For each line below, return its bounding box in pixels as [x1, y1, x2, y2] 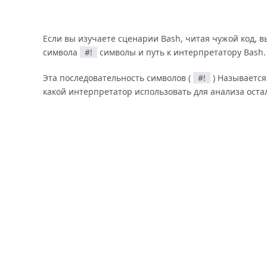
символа [43, 46, 80, 58]
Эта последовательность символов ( [43, 72, 193, 83]
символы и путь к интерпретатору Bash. [97, 46, 266, 58]
